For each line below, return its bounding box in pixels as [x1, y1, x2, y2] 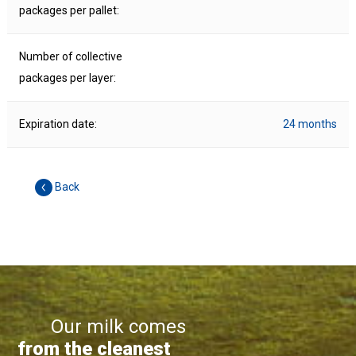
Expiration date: [18, 118, 97, 131]
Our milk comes [17, 315, 187, 339]
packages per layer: [18, 72, 116, 85]
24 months [282, 118, 337, 131]
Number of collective [18, 50, 122, 64]
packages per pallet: [18, 4, 119, 17]
